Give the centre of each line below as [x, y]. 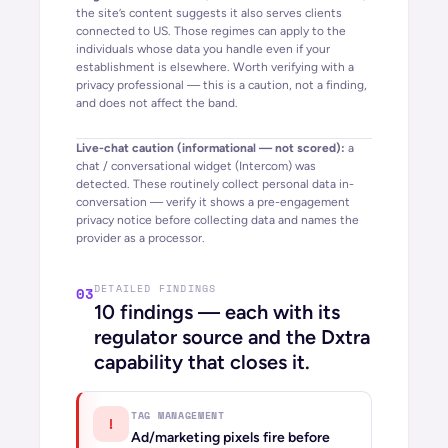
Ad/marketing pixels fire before [230, 437]
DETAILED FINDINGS [155, 288]
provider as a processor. [140, 238]
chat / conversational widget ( [157, 166]
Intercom [263, 166]
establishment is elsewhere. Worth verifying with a [215, 67]
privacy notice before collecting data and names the [217, 220]
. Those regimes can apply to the [257, 31]
